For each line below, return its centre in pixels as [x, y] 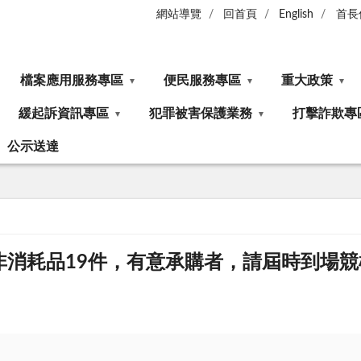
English [297, 15]
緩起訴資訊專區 [64, 114]
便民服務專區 [202, 81]
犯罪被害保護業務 [201, 114]
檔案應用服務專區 [72, 81]
